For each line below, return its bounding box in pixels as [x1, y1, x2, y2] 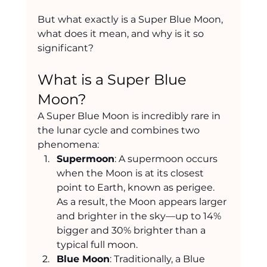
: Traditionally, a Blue [109, 253, 207, 265]
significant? [37, 42, 94, 54]
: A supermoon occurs [114, 153, 220, 165]
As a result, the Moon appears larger [56, 196, 229, 208]
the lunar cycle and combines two [37, 125, 202, 136]
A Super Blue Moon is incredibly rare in [37, 110, 223, 122]
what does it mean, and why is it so [37, 28, 206, 40]
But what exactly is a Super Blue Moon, [37, 14, 225, 26]
